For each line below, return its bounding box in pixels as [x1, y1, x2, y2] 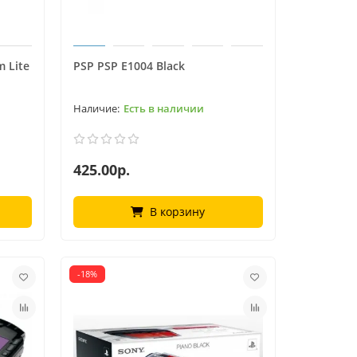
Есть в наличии [123, 101, 204, 116]
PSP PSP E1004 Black [73, 57, 185, 73]
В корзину [150, 203, 206, 219]
